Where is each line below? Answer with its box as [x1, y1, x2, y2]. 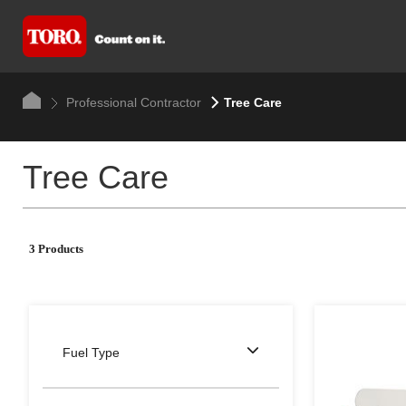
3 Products [29, 242, 83, 256]
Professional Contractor [62, 95, 201, 110]
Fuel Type [63, 345, 120, 360]
